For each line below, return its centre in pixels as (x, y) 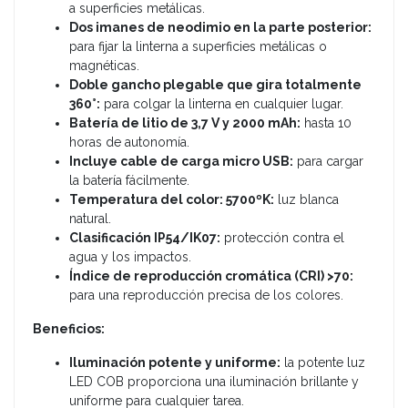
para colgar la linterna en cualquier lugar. (222, 103)
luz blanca (306, 199)
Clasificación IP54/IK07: (145, 237)
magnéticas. (104, 65)
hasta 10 (326, 122)
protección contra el (282, 237)
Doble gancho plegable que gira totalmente (215, 84)
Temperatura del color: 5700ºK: (172, 199)
